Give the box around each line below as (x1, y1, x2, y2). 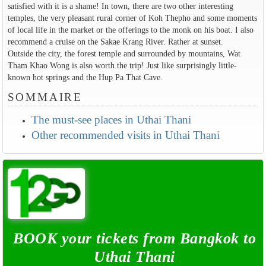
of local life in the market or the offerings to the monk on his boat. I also (7, 24, 254, 34)
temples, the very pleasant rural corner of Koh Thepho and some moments (7, 12, 257, 23)
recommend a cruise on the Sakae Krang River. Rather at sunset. (7, 36, 223, 46)
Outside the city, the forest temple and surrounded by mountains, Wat (7, 48, 240, 58)
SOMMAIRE (7, 90, 83, 103)
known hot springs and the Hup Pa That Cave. (7, 72, 163, 82)
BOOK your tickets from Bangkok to (13, 230, 256, 248)
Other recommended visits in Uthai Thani (31, 128, 220, 141)
